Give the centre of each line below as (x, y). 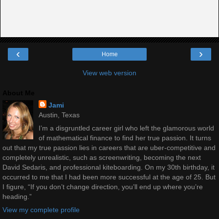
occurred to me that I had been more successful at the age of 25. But (109, 177)
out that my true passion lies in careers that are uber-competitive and (109, 147)
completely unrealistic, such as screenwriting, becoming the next (102, 157)
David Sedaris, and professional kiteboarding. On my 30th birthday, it (109, 167)
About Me (19, 93)
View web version (109, 73)
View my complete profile (41, 210)
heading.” (17, 196)
